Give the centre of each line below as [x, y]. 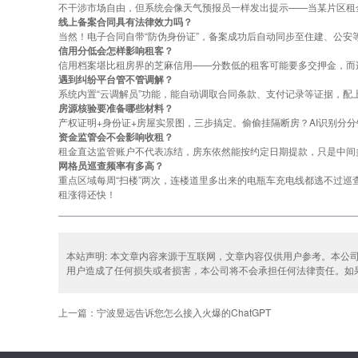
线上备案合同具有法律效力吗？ [126, 22]
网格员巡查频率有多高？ [111, 166]
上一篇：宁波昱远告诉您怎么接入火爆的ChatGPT [165, 312]
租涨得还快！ [88, 194]
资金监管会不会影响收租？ [116, 137]
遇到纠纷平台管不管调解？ [116, 80]
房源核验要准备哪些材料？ [116, 108]
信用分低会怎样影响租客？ [116, 51]
